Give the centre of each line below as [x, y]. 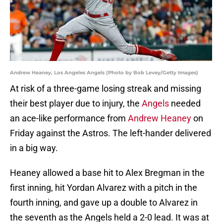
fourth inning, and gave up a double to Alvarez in [104, 203]
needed [185, 104]
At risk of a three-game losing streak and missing [106, 89]
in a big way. [34, 148]
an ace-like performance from [69, 118]
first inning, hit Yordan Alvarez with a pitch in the [104, 188]
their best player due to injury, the [76, 104]
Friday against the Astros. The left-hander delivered [111, 133]
